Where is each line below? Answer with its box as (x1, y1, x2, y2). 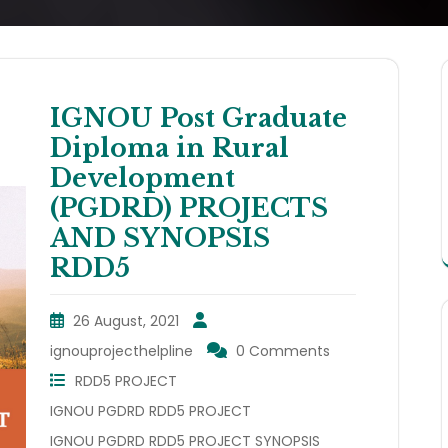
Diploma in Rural (50, 133, 289, 165)
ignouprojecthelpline (50, 341, 193, 362)
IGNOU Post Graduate (50, 103, 347, 135)
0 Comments (236, 341, 330, 362)
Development (50, 163, 235, 195)
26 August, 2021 (73, 311, 179, 332)
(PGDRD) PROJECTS (50, 193, 328, 225)
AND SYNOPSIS (50, 223, 270, 255)
